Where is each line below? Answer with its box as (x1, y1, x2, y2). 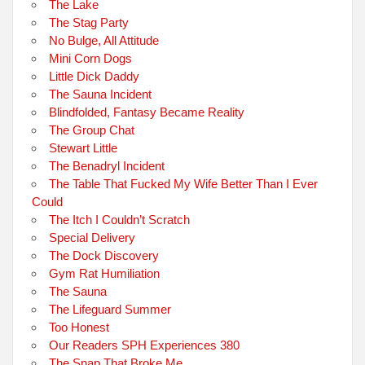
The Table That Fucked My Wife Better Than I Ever (49, 176, 319, 191)
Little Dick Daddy (49, 68, 140, 83)
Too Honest (49, 319, 110, 334)
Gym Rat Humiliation (49, 266, 161, 280)
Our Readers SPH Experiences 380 (49, 337, 240, 352)
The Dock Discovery (49, 248, 160, 262)
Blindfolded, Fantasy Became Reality (49, 104, 245, 119)
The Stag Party (49, 15, 130, 29)
